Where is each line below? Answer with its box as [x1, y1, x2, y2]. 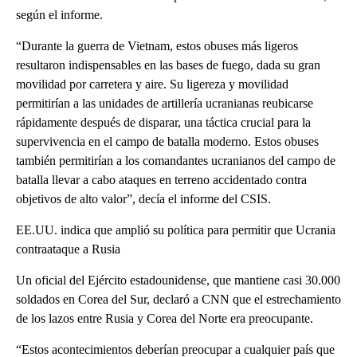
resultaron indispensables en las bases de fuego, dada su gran [16, 57, 320, 72]
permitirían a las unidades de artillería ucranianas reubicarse [16, 96, 313, 110]
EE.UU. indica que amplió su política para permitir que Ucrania [16, 222, 335, 237]
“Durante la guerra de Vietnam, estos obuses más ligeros [16, 38, 298, 53]
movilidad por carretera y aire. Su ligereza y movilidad [16, 76, 288, 91]
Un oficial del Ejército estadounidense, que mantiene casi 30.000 [16, 273, 340, 287]
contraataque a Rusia [16, 241, 120, 256]
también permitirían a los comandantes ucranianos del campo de [16, 153, 335, 167]
